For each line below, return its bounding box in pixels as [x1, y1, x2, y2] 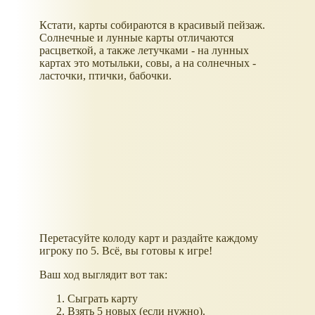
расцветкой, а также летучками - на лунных [39, 44, 249, 57]
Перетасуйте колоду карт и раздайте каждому [39, 232, 258, 245]
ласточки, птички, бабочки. [39, 70, 172, 82]
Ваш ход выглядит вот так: [39, 269, 167, 281]
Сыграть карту [67, 292, 138, 305]
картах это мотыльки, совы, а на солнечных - [39, 57, 256, 70]
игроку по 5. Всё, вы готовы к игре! [39, 245, 212, 257]
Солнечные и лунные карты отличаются [39, 32, 233, 44]
